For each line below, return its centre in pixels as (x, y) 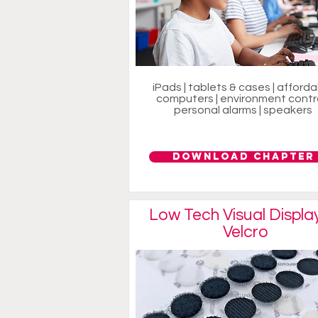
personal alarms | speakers (243, 110)
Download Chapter (243, 157)
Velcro (246, 232)
